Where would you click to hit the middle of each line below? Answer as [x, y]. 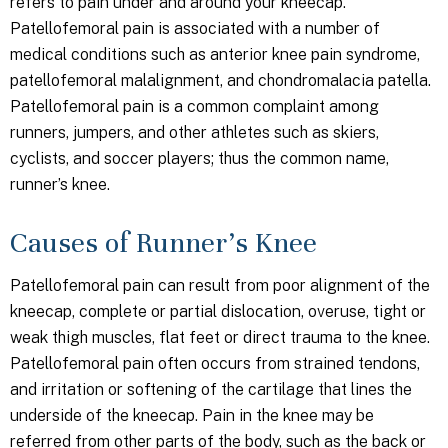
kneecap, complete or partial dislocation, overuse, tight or [218, 311]
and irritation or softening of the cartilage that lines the [211, 389]
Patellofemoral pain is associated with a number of [195, 28]
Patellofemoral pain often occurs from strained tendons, [215, 363]
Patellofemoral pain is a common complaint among [194, 106]
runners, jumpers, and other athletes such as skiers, [194, 132]
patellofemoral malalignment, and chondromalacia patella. [220, 80]
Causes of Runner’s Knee [163, 243]
